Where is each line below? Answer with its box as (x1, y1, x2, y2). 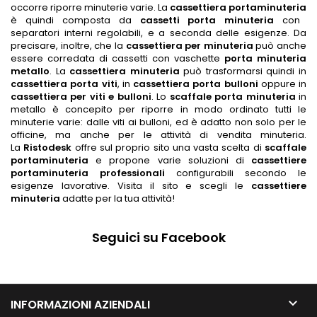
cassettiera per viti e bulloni (11, 90, 151, 103)
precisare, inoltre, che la (11, 39, 126, 52)
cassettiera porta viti (11, 77, 117, 91)
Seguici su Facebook (91, 229, 226, 246)
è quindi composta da (11, 13, 140, 27)
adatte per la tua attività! (60, 192, 175, 205)
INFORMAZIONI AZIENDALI (11, 296, 150, 313)
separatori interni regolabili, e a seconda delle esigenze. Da (11, 26, 306, 40)
